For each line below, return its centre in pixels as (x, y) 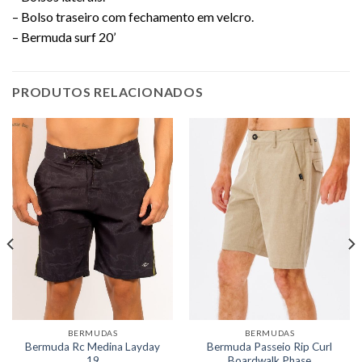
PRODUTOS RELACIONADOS (108, 92)
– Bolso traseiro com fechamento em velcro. (133, 17)
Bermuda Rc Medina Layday (93, 346)
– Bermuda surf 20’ (64, 37)
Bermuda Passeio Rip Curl (269, 346)
